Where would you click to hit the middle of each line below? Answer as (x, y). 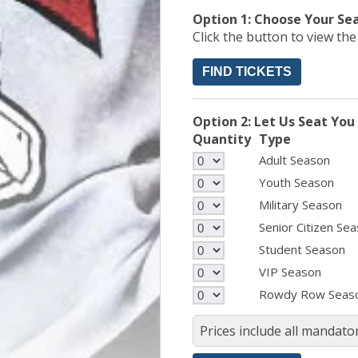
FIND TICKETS (247, 71)
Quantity (222, 139)
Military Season (300, 204)
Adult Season (294, 159)
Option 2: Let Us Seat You (274, 121)
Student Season (302, 249)
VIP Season (290, 271)
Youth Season (296, 182)
